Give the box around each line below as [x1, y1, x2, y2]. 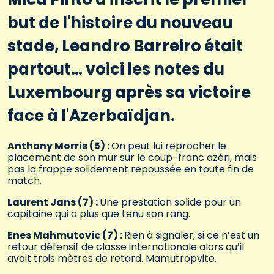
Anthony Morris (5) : [7, 139, 111, 153]
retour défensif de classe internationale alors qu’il [7, 240, 244, 254]
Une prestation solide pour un [100, 195, 241, 209]
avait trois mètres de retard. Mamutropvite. [7, 251, 217, 265]
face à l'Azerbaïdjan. [7, 104, 175, 127]
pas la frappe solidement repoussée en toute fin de [7, 162, 254, 176]
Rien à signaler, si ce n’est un [124, 228, 259, 242]
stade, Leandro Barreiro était [7, 34, 243, 57]
